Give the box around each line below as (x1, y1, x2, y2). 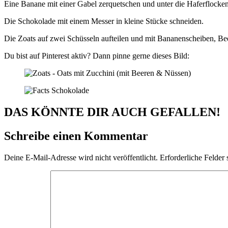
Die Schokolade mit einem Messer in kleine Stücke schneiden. (4, 17, 206, 26)
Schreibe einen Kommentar (4, 129, 148, 143)
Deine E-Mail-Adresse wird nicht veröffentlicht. (4, 153, 158, 162)
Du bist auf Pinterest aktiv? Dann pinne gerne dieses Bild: (4, 51, 189, 61)
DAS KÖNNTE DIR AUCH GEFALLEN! (4, 105, 220, 119)
